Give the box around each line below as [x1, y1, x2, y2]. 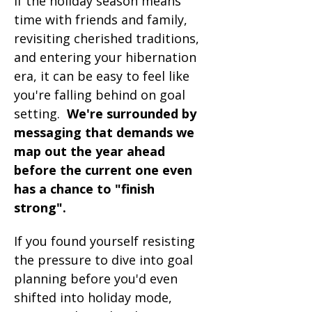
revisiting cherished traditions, [14, 30, 203, 47]
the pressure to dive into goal [14, 251, 196, 268]
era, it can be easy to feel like [14, 68, 193, 84]
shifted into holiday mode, [14, 289, 175, 306]
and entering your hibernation [14, 49, 200, 65]
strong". [14, 199, 66, 216]
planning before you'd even [14, 270, 181, 287]
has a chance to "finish [14, 180, 158, 197]
